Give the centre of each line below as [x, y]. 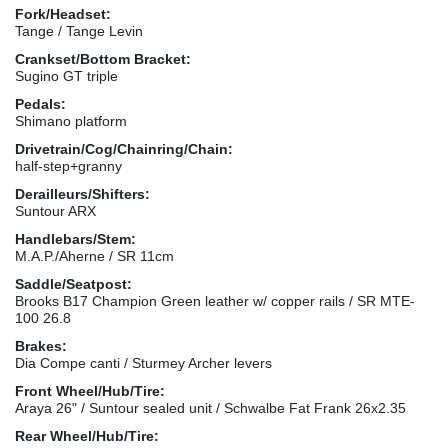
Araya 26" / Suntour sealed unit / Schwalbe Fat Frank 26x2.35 [210, 407]
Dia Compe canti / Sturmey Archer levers [143, 362]
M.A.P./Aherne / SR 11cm [94, 255]
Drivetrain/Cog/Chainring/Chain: [124, 148]
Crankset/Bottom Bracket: [103, 58]
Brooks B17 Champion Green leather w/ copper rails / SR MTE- [215, 300]
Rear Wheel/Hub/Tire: [87, 435]
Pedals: [40, 103]
